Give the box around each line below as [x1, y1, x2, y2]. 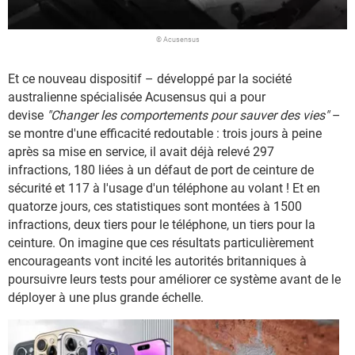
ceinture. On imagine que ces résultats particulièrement [8, 235, 314, 251]
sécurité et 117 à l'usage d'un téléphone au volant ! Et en [8, 181, 320, 197]
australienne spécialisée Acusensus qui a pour [8, 90, 265, 105]
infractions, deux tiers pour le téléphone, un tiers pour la [8, 217, 315, 233]
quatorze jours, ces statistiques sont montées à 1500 [8, 199, 302, 215]
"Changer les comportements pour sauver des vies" [47, 108, 329, 124]
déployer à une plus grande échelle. [8, 290, 204, 306]
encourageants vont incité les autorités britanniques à [8, 254, 307, 269]
